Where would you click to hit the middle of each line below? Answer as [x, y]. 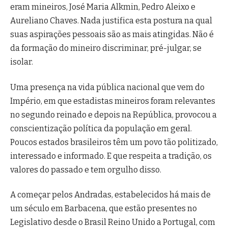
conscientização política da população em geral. [101, 128]
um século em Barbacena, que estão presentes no [104, 208]
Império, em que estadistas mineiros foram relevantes [113, 101]
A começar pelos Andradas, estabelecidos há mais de [110, 194]
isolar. [22, 62]
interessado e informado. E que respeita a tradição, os [111, 156]
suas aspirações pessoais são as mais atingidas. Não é [112, 35]
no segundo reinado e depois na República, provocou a [113, 115]
